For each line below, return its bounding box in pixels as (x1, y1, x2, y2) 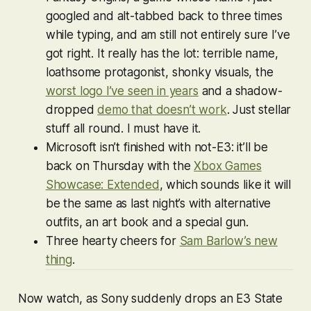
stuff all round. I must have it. (45, 121, 201, 135)
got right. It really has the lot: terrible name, (45, 46, 278, 60)
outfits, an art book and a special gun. (45, 215, 249, 229)
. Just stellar (226, 102, 292, 117)
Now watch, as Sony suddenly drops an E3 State (17, 291, 283, 305)
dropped (45, 102, 98, 117)
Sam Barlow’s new (179, 233, 278, 248)
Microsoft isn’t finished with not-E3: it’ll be (45, 140, 268, 154)
